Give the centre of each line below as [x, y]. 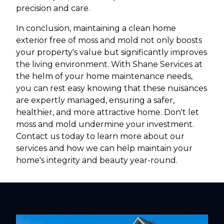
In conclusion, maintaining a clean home [96, 28]
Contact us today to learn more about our [100, 136]
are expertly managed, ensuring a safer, [95, 100]
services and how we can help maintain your [104, 148]
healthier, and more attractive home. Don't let [107, 112]
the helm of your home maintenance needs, [104, 76]
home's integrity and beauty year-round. [97, 160]
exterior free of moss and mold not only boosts [109, 40]
